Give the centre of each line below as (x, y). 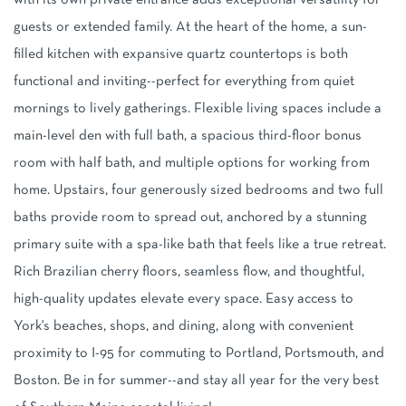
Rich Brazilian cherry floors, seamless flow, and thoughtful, (189, 272)
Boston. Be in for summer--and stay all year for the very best (196, 381)
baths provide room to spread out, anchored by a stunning (190, 218)
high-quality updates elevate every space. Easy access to (184, 300)
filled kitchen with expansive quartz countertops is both (181, 55)
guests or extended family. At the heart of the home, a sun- (190, 28)
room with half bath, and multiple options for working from (192, 164)
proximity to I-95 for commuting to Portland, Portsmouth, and (199, 354)
